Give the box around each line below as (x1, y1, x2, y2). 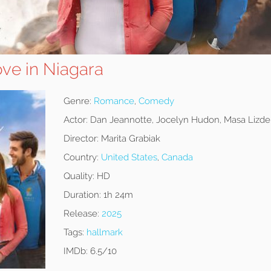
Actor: (63, 114, 88, 126)
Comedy (138, 96, 174, 107)
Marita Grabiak (98, 133, 160, 145)
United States (100, 152, 157, 163)
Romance (93, 96, 134, 107)
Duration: (63, 189, 101, 201)
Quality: (63, 171, 94, 182)
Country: (63, 152, 99, 163)
